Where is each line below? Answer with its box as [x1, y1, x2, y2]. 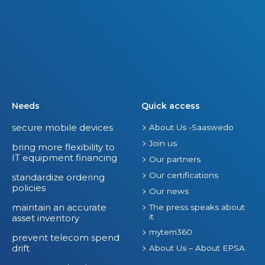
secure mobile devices [12, 122, 113, 134]
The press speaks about [149, 202, 245, 212]
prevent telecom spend [12, 232, 119, 244]
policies [12, 182, 46, 194]
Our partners [149, 154, 201, 164]
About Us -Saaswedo [149, 122, 234, 132]
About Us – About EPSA [149, 243, 245, 253]
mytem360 [149, 227, 192, 237]
